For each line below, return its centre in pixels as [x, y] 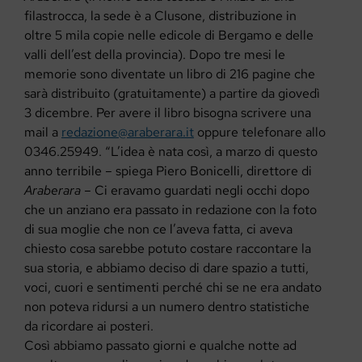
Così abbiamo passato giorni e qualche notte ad [160, 345]
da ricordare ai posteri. [89, 326]
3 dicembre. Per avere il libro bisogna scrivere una [168, 112]
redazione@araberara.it [128, 132]
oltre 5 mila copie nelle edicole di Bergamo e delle [169, 35]
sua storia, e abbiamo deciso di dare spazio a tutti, [166, 267]
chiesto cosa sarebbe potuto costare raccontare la [168, 248]
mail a [43, 132]
